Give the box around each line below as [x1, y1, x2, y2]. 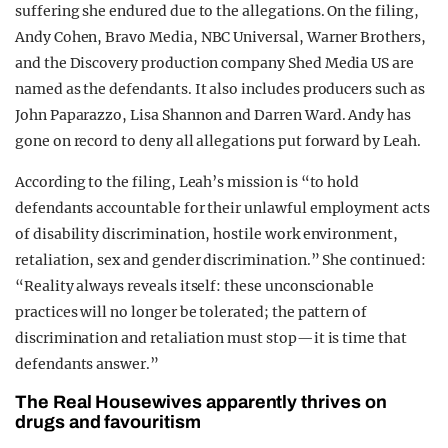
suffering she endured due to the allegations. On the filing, [15, 2, 419, 21]
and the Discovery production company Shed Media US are [15, 54, 414, 73]
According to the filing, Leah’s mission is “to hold [15, 173, 360, 192]
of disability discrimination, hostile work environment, [15, 225, 398, 244]
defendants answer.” [15, 355, 159, 374]
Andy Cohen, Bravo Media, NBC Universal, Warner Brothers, [15, 28, 426, 47]
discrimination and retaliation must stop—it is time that [15, 329, 407, 348]
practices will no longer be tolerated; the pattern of [15, 303, 368, 322]
